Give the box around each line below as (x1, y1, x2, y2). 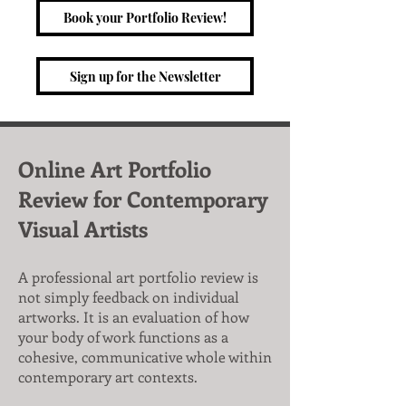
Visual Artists (18, 214, 148, 243)
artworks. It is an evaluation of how (18, 307, 249, 326)
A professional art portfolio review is (18, 267, 258, 286)
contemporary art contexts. (18, 367, 198, 386)
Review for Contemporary (18, 184, 268, 213)
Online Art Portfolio (18, 154, 211, 183)
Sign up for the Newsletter (69, 67, 221, 85)
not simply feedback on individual (18, 287, 239, 306)
